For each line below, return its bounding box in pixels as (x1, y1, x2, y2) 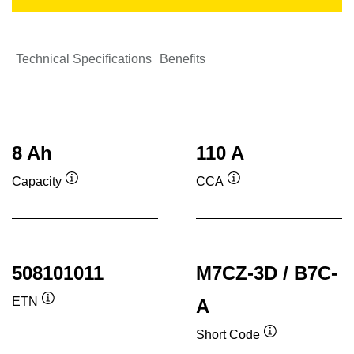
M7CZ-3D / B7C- (196, 262, 337, 284)
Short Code (196, 327, 260, 341)
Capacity (12, 174, 62, 188)
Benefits (160, 52, 205, 66)
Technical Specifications (16, 52, 152, 66)
